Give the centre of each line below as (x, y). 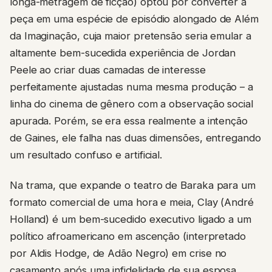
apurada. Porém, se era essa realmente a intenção (129, 108)
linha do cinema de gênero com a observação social (131, 91)
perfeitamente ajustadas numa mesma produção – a (132, 74)
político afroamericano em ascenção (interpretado (128, 224)
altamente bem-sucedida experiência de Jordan (123, 40)
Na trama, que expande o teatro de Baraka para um (133, 173)
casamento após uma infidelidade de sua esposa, (125, 258)
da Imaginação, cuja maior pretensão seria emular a (131, 23)
